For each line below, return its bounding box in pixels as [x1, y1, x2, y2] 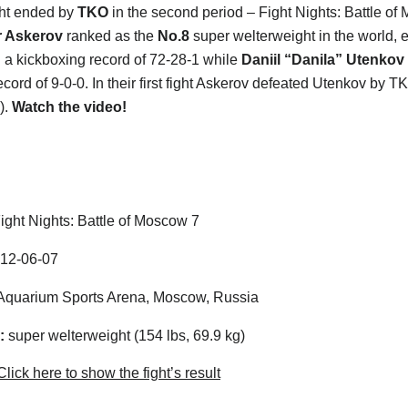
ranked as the [63, 27, 158, 44]
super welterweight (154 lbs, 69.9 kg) [5, 327, 245, 343]
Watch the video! [12, 98, 127, 115]
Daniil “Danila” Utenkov [241, 51, 404, 67]
